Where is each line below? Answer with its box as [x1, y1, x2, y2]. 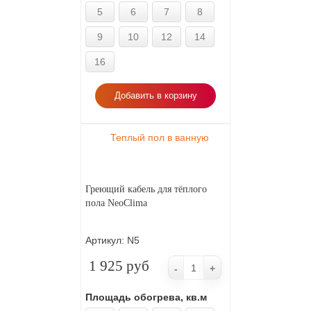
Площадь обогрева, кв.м [85, 292, 207, 303]
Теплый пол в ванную [110, 132, 209, 143]
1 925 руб [85, 258, 153, 274]
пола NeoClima [85, 198, 147, 208]
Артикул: [85, 235, 127, 246]
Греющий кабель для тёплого [85, 184, 207, 194]
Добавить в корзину [114, 90, 197, 101]
